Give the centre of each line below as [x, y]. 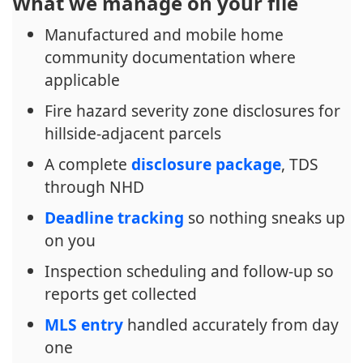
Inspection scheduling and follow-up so [189, 271]
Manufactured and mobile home [164, 34]
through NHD [94, 187]
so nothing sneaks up [265, 218]
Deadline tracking [114, 218]
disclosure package [206, 164]
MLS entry [84, 325]
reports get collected [121, 294]
